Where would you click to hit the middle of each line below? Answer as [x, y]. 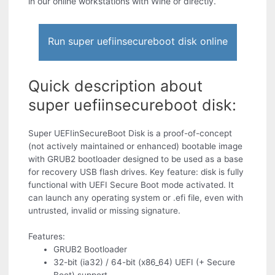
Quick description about [116, 86]
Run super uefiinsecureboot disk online [137, 41]
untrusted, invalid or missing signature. [105, 211]
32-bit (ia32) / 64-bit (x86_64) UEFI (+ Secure [145, 262]
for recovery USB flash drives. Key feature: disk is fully [136, 172]
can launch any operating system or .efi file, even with [136, 198]
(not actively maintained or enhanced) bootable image [136, 146]
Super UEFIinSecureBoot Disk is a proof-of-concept [130, 134]
